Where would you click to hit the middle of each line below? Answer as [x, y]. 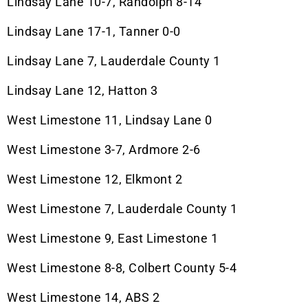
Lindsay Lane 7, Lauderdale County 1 [114, 61]
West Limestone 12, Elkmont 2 [95, 179]
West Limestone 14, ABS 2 [83, 298]
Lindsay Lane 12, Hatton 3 [82, 91]
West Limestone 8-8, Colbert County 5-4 [122, 268]
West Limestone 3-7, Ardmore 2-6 [104, 150]
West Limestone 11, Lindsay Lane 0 [110, 120]
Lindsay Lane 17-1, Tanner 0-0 [94, 32]
